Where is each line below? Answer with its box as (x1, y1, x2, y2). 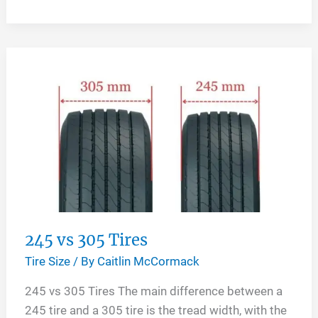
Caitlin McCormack (97, 254, 199, 269)
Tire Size (24, 254, 70, 269)
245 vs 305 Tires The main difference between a (24, 284, 283, 299)
